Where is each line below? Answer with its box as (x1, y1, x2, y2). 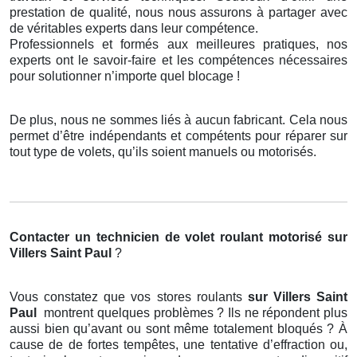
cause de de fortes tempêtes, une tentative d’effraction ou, (10, 338, 347, 352)
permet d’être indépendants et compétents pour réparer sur (10, 129, 347, 143)
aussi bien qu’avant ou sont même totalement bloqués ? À (10, 322, 347, 336)
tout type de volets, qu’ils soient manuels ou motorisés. (10, 145, 316, 159)
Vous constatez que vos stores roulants (10, 290, 248, 304)
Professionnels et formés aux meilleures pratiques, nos (10, 37, 347, 52)
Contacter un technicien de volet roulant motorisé (10, 230, 323, 245)
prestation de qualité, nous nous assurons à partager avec (10, 6, 347, 20)
